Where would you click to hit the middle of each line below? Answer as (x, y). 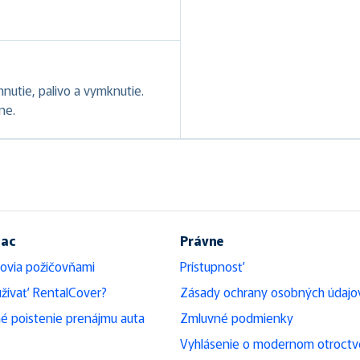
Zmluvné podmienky (237, 317)
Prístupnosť (213, 266)
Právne (202, 240)
